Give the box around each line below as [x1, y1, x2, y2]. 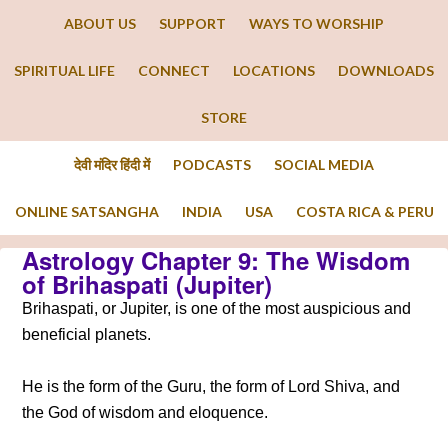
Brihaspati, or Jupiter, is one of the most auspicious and [22, 300, 412, 317]
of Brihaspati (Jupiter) [22, 267, 273, 301]
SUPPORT [159, 15, 226, 32]
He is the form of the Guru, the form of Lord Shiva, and [22, 378, 401, 395]
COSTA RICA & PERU [295, 203, 434, 220]
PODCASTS [173, 156, 251, 173]
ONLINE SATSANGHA [14, 203, 159, 220]
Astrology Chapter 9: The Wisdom [22, 243, 411, 277]
